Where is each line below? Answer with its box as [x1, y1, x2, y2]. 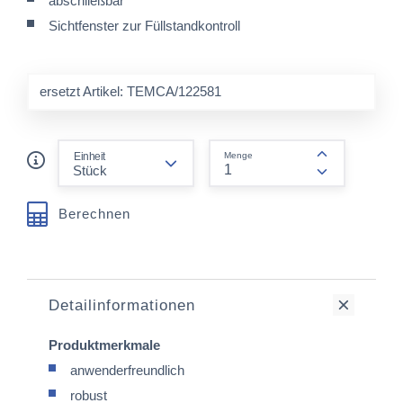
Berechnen [58, 206, 130, 222]
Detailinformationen [49, 296, 195, 314]
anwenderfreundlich [70, 362, 184, 378]
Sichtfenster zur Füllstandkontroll [49, 17, 240, 33]
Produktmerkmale [49, 336, 160, 353]
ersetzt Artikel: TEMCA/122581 [40, 83, 221, 99]
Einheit [73, 149, 105, 162]
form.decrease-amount [189, 139, 324, 155]
